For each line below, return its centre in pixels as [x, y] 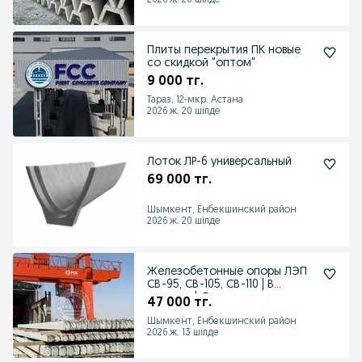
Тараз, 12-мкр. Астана [195, 100]
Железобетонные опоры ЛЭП [227, 272]
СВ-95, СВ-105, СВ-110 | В [210, 285]
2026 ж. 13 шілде [183, 333]
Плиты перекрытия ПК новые [224, 51]
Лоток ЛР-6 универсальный [219, 162]
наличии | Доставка [200, 298]
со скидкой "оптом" [201, 63]
